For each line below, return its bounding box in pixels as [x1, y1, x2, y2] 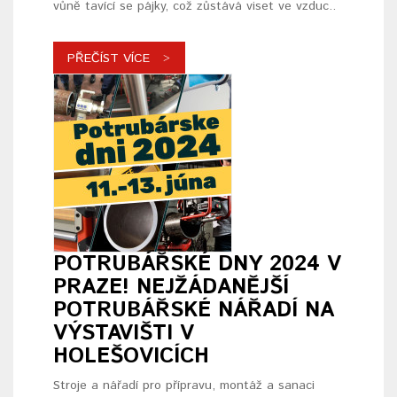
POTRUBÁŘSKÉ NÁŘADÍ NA [53, 295, 334, 326]
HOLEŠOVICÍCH [53, 341, 209, 372]
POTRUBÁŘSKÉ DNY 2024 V [53, 249, 341, 280]
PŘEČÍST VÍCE [67, 50, 150, 68]
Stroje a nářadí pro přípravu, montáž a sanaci [53, 377, 315, 395]
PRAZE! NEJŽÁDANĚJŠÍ [53, 272, 289, 303]
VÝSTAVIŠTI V [53, 318, 194, 349]
